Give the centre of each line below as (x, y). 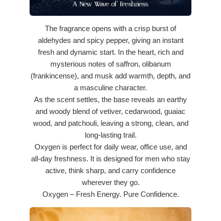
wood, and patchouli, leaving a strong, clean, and (110, 123)
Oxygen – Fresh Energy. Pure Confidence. (110, 194)
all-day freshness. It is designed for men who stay (110, 159)
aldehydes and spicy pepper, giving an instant (110, 40)
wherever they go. (110, 182)
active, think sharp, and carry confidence (110, 170)
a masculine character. (110, 88)
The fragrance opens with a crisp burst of (110, 28)
